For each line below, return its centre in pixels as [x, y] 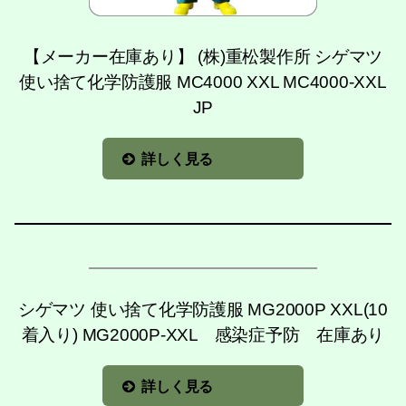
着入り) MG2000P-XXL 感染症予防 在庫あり [203, 334]
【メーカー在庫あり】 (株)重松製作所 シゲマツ [203, 56]
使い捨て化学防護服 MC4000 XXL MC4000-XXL [203, 82]
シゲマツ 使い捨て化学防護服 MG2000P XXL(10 [203, 309]
